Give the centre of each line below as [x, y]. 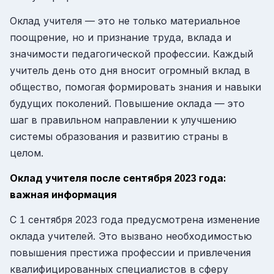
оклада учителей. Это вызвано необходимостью [131, 236]
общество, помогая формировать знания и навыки [135, 87]
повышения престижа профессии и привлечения [130, 252]
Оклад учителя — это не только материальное [125, 21]
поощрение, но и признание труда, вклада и [120, 38]
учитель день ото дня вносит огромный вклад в [130, 71]
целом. [27, 153]
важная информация [63, 195]
